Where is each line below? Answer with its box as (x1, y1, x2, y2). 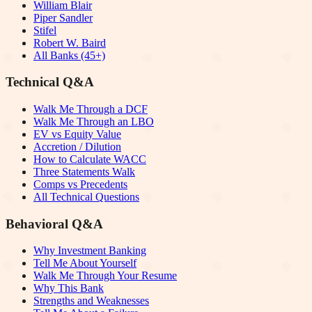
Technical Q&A (6, 75, 94, 90)
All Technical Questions (33, 190, 139, 203)
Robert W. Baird (33, 36, 106, 49)
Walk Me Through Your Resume (33, 270, 177, 282)
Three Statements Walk (33, 165, 135, 178)
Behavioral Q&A (6, 216, 103, 231)
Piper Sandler (33, 11, 93, 24)
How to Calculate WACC (33, 153, 146, 165)
